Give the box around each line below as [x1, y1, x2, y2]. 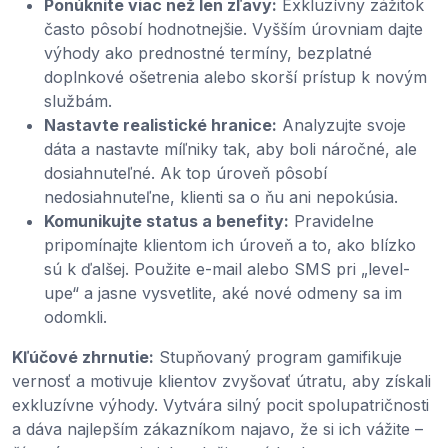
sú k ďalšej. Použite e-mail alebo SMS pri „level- [44, 258, 410, 279]
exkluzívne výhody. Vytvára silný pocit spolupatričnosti [12, 394, 429, 415]
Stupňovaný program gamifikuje [154, 346, 402, 367]
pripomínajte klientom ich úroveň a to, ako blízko [44, 234, 416, 255]
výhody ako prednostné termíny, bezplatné [44, 42, 372, 63]
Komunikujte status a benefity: [44, 210, 289, 231]
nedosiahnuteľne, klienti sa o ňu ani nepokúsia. [44, 186, 398, 207]
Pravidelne [289, 210, 374, 231]
